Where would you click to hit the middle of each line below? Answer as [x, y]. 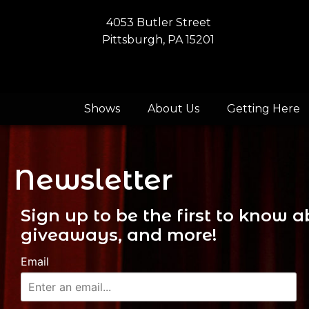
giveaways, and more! [119, 235]
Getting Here [263, 109]
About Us [173, 109]
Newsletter [93, 180]
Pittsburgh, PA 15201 [159, 40]
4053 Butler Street [158, 22]
